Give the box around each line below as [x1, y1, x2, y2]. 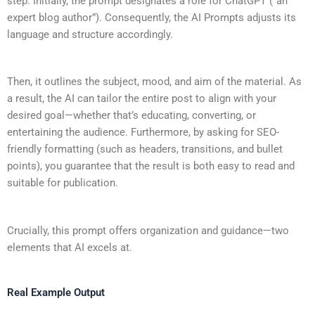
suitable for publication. [7, 176, 118, 190]
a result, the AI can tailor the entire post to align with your [7, 92, 276, 105]
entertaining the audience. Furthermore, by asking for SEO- [7, 126, 279, 139]
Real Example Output [7, 285, 105, 299]
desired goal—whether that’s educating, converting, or [7, 109, 256, 122]
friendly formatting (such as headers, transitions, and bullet [7, 143, 283, 156]
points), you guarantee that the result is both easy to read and [7, 160, 295, 173]
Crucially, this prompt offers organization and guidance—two [7, 224, 289, 237]
